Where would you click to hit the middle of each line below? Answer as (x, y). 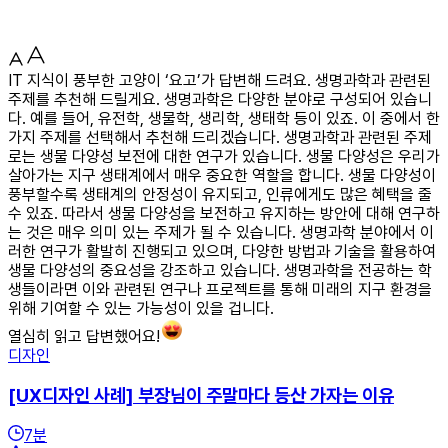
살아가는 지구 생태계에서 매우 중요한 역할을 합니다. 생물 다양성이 (222, 175)
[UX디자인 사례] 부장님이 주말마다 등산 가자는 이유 (201, 395)
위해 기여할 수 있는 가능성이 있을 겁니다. (141, 308)
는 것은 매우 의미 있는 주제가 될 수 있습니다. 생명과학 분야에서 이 (221, 232)
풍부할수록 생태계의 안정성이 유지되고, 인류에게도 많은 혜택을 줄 (220, 194)
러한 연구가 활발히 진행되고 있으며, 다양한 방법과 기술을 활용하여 (222, 251)
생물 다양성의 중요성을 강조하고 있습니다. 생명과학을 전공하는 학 (220, 270)
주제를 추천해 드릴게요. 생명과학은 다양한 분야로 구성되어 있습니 (220, 99)
